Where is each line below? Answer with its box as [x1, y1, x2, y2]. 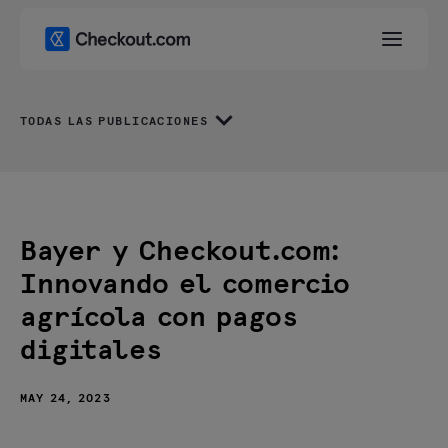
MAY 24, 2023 [20, 393, 112, 405]
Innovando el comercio [20, 271, 350, 299]
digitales [20, 337, 162, 365]
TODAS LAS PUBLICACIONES [20, 115, 209, 128]
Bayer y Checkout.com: [20, 238, 339, 266]
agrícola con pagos [20, 304, 298, 332]
